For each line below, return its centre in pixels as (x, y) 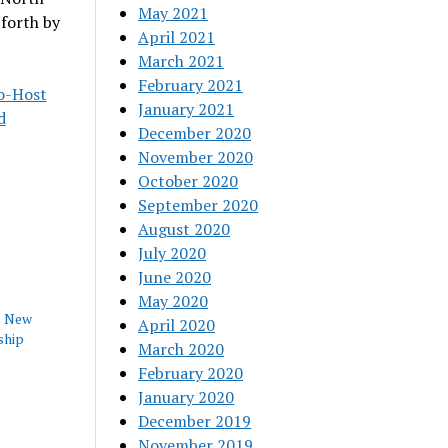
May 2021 (173, 13)
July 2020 (172, 253)
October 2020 (188, 181)
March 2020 (181, 349)
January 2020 (186, 397)
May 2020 (173, 301)
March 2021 (181, 61)
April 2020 (177, 325)
